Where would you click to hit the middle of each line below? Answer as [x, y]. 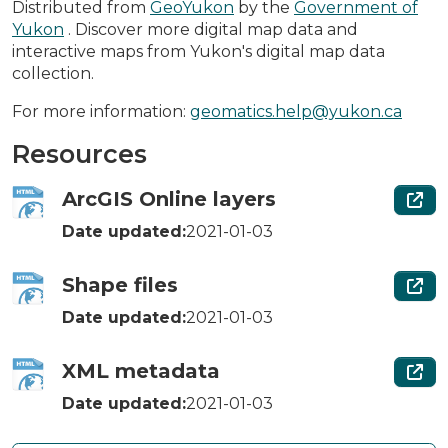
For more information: [101, 111]
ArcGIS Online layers [169, 198]
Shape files [120, 284]
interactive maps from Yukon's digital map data [198, 51]
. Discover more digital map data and [211, 29]
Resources [79, 153]
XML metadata [141, 370]
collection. [53, 73]
